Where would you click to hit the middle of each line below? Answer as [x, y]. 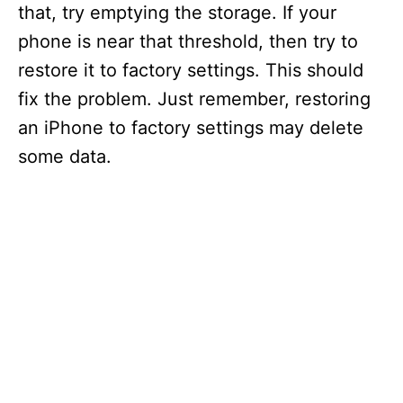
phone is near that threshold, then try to [188, 41]
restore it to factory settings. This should [191, 70]
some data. [65, 157]
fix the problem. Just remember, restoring [194, 99]
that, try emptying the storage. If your [177, 13]
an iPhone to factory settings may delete [191, 128]
